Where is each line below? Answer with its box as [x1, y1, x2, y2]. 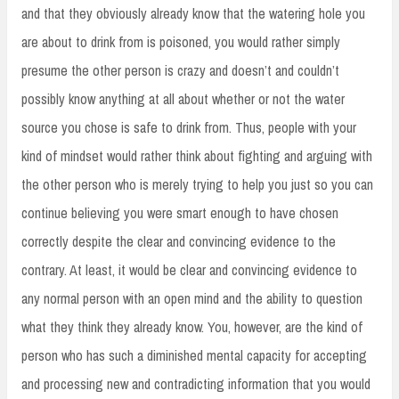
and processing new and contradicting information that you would [21, 373, 370, 394]
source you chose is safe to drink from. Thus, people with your [21, 117, 356, 137]
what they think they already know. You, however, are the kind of [21, 316, 362, 337]
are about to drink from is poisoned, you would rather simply [21, 31, 340, 52]
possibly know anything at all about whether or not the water [21, 88, 345, 109]
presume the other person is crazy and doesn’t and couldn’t [21, 60, 339, 80]
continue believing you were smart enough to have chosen [21, 202, 338, 223]
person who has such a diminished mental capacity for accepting [21, 345, 367, 365]
